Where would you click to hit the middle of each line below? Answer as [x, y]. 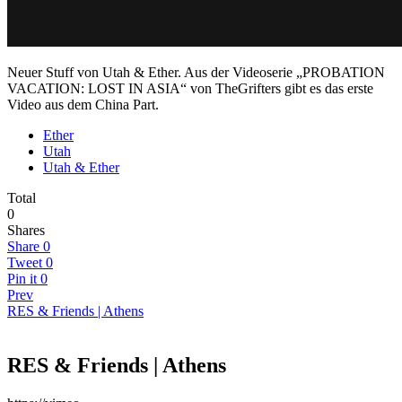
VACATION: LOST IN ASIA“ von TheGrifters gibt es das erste [190, 89]
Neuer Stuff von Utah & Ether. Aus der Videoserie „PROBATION [196, 73]
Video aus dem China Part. [83, 105]
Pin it [22, 279]
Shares [26, 231]
